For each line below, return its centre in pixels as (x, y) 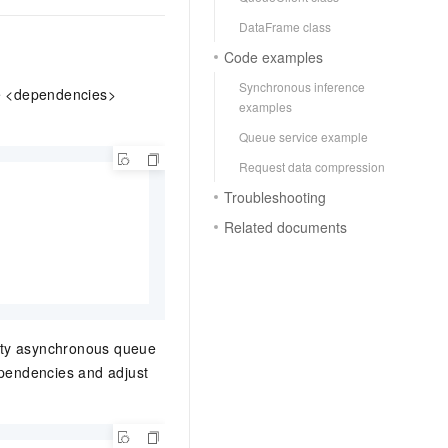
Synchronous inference (302, 86)
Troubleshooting (275, 197)
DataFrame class (285, 26)
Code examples (273, 57)
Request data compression (312, 166)
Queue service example (303, 136)
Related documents (285, 227)
